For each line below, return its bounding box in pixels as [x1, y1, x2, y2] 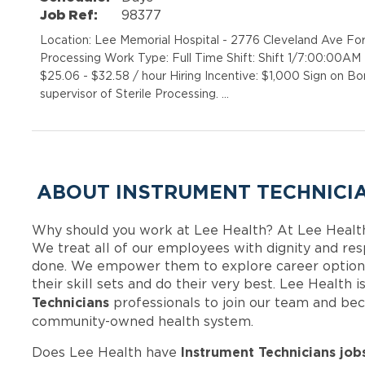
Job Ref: [40, 7, 99, 23]
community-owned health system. [32, 314, 254, 329]
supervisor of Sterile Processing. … [40, 87, 230, 100]
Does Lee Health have [32, 345, 182, 360]
